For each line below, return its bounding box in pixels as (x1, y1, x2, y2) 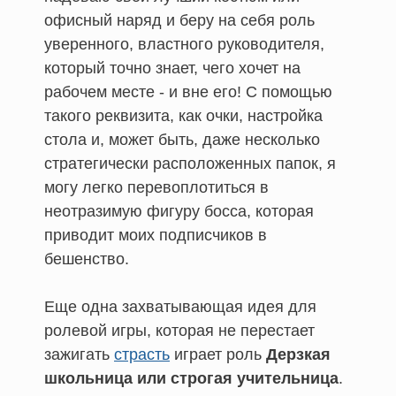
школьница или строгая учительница (44, 369, 339, 387)
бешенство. (44, 249, 129, 268)
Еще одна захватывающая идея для (44, 297, 316, 316)
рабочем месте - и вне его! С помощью (44, 82, 332, 101)
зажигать (44, 345, 114, 363)
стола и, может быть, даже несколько (44, 130, 320, 148)
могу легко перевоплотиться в (44, 178, 269, 196)
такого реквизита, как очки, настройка (44, 106, 323, 125)
